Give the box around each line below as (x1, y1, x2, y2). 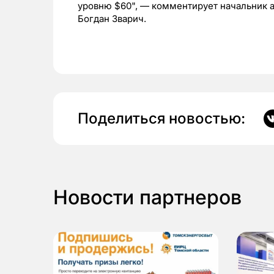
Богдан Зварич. (78, 13, 146, 25)
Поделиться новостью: (78, 109, 245, 128)
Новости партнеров (53, 185, 242, 210)
